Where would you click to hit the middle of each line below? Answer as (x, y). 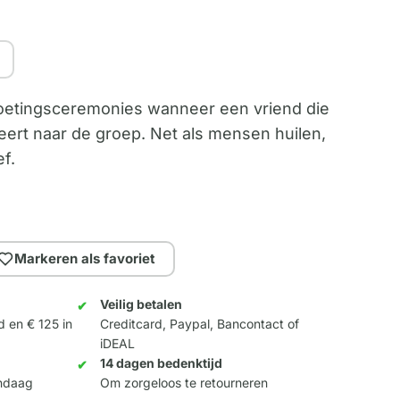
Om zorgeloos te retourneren (184, 383)
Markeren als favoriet (85, 259)
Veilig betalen (142, 304)
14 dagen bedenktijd (162, 363)
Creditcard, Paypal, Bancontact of (200, 324)
